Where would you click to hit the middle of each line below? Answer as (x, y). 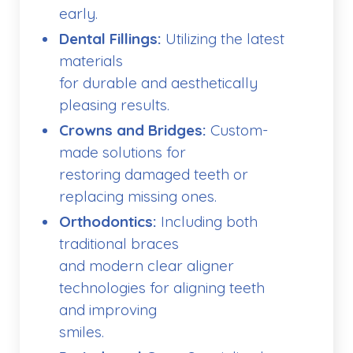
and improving (108, 310)
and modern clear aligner (147, 266)
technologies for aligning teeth (162, 288)
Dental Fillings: (110, 39)
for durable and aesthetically (158, 83)
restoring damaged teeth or (154, 175)
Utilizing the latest (223, 39)
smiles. (82, 332)
